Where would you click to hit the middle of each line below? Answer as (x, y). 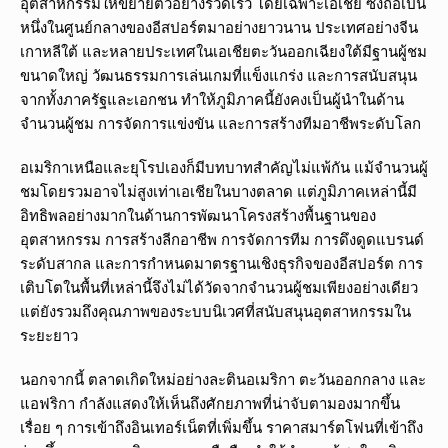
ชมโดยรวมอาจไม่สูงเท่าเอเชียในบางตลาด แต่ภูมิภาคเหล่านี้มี (218, 191)
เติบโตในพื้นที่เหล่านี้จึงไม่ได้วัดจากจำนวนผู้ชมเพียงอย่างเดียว (219, 287)
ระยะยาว (49, 335)
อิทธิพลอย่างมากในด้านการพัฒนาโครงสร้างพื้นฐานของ (198, 215)
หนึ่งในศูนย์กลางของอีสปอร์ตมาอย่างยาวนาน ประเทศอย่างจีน (219, 27)
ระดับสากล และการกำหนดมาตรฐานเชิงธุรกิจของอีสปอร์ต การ (221, 263)
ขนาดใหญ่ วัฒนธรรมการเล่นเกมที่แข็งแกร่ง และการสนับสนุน (218, 75)
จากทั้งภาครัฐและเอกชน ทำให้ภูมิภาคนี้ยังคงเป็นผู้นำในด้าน (212, 99)
